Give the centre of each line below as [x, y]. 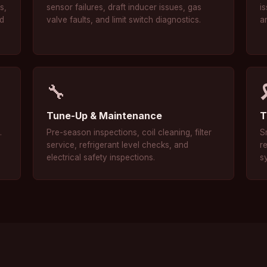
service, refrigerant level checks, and [118, 145]
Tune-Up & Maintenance [105, 116]
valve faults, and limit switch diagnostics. [124, 20]
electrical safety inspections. [101, 157]
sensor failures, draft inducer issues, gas [124, 7]
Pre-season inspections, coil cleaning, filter [129, 132]
